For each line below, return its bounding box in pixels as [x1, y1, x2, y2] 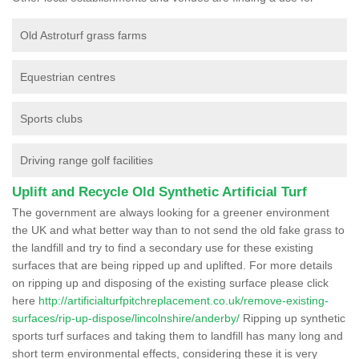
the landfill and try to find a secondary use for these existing [12, 240, 313, 254]
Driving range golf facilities [20, 153, 153, 167]
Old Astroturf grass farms [20, 28, 147, 42]
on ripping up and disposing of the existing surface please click [12, 276, 329, 289]
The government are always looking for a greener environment [12, 205, 329, 219]
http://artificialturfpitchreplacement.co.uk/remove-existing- [38, 293, 329, 307]
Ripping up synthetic [240, 311, 345, 325]
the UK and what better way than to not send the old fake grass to [12, 223, 345, 236]
